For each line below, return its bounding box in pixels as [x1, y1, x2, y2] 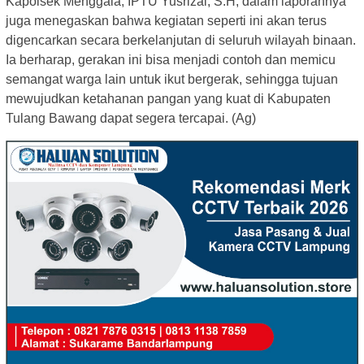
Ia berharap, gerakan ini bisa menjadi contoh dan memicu [6, 52, 336, 67]
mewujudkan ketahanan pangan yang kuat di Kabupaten [6, 91, 331, 106]
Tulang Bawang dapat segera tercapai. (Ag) [6, 110, 256, 125]
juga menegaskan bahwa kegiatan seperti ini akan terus [6, 13, 327, 28]
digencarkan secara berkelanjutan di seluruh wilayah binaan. [6, 32, 356, 47]
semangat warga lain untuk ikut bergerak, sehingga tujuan [6, 71, 338, 86]
